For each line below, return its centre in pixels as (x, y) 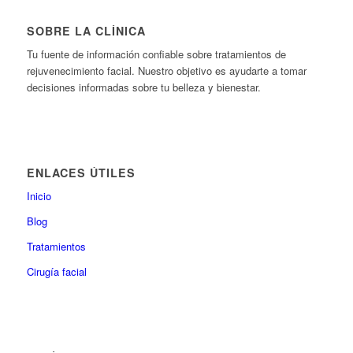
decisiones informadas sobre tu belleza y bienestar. (143, 87)
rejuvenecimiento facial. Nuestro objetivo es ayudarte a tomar (166, 70)
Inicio (39, 195)
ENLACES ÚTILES (81, 172)
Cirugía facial (56, 271)
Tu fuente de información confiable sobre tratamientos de (156, 54)
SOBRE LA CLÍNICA (86, 30)
